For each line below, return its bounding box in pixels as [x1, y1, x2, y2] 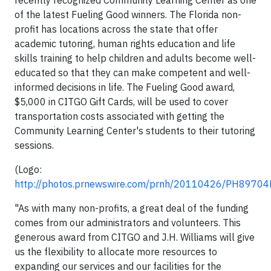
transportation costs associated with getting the [15, 110, 224, 123]
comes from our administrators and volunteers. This [15, 217, 241, 229]
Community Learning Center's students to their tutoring [15, 125, 255, 137]
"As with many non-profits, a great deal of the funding [15, 202, 249, 215]
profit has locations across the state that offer [15, 23, 218, 36]
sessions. [15, 139, 54, 152]
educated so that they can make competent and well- [15, 67, 250, 79]
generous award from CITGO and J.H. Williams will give [15, 231, 255, 244]
